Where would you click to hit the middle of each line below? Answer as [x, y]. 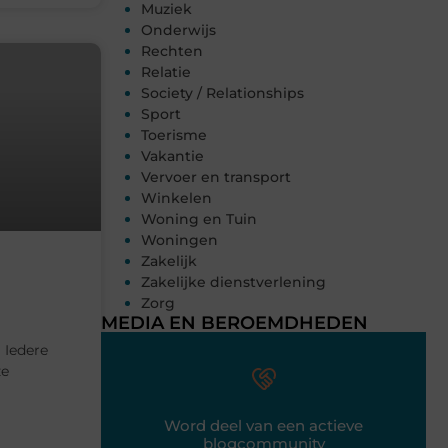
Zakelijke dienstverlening [233, 282]
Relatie [166, 72]
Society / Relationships [222, 93]
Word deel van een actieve [263, 426]
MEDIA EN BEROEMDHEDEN [234, 323]
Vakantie [172, 156]
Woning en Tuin [199, 219]
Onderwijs [178, 30]
